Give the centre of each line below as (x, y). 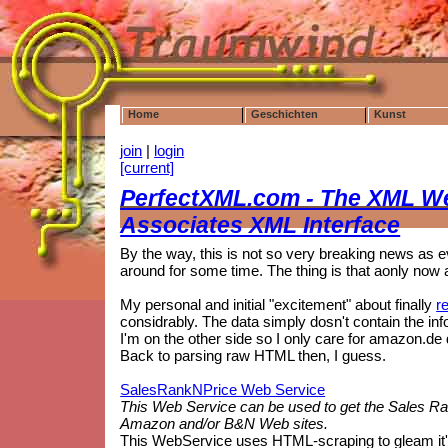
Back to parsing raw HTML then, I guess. (253, 356)
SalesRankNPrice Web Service (223, 390)
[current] (147, 167)
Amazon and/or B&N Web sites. (224, 424)
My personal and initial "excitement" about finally (278, 305)
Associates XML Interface (260, 225)
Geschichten (284, 114)
